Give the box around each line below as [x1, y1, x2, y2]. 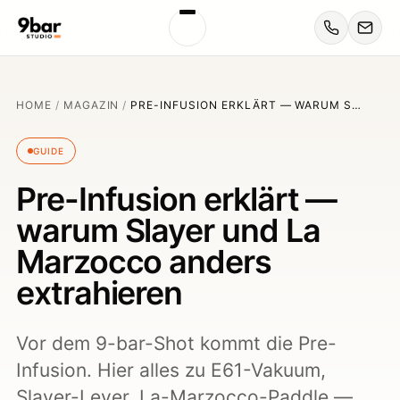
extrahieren [16, 273, 183, 312]
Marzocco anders [16, 242, 271, 281]
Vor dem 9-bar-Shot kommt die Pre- [16, 332, 337, 354]
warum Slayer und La [16, 211, 321, 250]
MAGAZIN [62, 98, 120, 112]
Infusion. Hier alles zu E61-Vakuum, [16, 359, 326, 381]
